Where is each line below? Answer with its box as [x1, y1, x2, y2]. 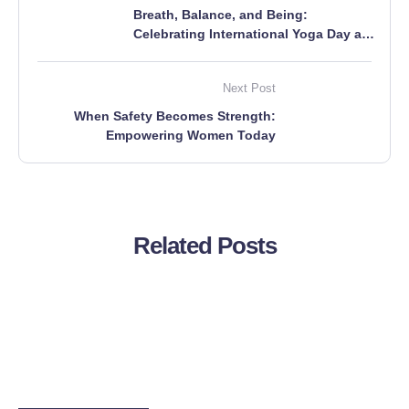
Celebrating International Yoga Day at [133, 26, 366, 42]
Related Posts [132, 232, 277, 260]
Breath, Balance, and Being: [133, 7, 308, 23]
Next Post [223, 81, 276, 96]
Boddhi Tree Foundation [133, 46, 286, 61]
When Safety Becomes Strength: [74, 109, 276, 124]
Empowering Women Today [106, 128, 276, 143]
